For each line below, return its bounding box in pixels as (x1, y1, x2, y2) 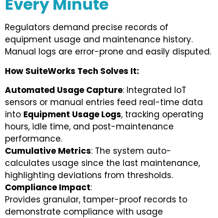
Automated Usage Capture (5, 84, 123, 96)
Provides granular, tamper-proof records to (5, 194, 187, 206)
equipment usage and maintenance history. (5, 34, 193, 46)
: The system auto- (91, 145, 171, 157)
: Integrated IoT (123, 84, 186, 96)
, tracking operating (121, 109, 203, 121)
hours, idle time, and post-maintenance (5, 121, 174, 133)
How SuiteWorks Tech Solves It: (5, 65, 139, 77)
